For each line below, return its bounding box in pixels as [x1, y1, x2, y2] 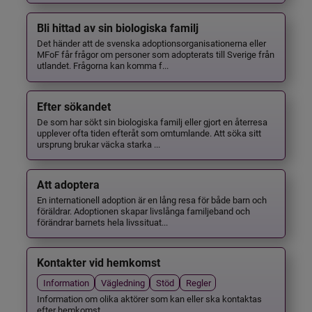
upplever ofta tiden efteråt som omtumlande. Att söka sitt [37, 126, 262, 139]
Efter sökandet [37, 100, 111, 114]
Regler [185, 276, 211, 289]
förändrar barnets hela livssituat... [37, 215, 169, 228]
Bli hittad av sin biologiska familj [37, 22, 199, 36]
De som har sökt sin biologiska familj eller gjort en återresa [37, 115, 268, 127]
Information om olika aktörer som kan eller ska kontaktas [37, 292, 263, 305]
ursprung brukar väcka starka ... [37, 137, 161, 150]
